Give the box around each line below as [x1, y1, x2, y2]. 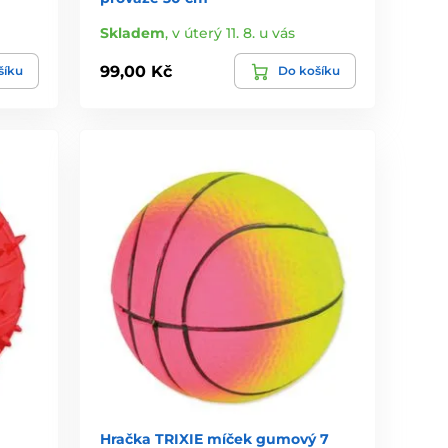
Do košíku [277, 63, 340, 79]
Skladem [100, 24, 166, 43]
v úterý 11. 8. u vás [172, 24, 296, 43]
